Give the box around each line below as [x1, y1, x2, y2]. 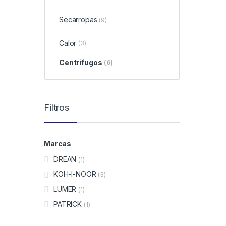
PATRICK [53, 199, 82, 208]
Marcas [44, 139, 72, 148]
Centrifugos [59, 58, 102, 67]
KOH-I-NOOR [53, 169, 96, 179]
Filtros [44, 102, 70, 113]
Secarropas [59, 15, 99, 24]
